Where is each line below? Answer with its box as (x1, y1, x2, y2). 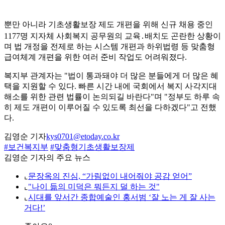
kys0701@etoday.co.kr (46, 132, 120, 141)
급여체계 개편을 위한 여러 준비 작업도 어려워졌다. (4, 53, 187, 62)
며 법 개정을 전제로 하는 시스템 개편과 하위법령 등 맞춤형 (4, 42, 215, 51)
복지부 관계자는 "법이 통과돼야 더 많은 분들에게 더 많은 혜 (4, 71, 218, 80)
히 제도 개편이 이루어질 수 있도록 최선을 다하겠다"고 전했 (4, 103, 216, 112)
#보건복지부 (4, 143, 48, 152)
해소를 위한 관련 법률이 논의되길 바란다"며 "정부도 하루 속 (4, 92, 220, 101)
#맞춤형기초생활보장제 (50, 143, 135, 152)
